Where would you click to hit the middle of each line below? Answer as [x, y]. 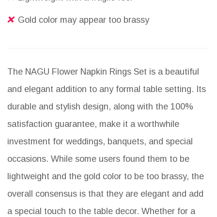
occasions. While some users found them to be [98, 159]
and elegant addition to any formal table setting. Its [107, 89]
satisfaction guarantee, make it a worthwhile [93, 124]
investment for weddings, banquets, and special [100, 142]
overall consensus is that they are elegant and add [105, 194]
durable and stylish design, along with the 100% [100, 107]
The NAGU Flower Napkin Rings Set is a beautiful [103, 72]
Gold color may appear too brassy [84, 20]
